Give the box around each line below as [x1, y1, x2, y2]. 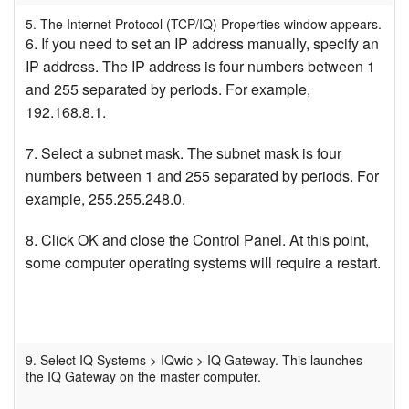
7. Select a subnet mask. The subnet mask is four [26, 142, 341, 164]
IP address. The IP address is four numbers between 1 [26, 56, 375, 78]
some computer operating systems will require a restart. [26, 252, 381, 274]
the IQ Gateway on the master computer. [26, 367, 261, 386]
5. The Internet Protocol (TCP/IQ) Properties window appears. [26, 15, 382, 34]
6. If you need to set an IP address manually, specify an [26, 33, 379, 55]
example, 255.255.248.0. [26, 188, 185, 210]
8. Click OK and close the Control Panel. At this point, [26, 229, 369, 251]
